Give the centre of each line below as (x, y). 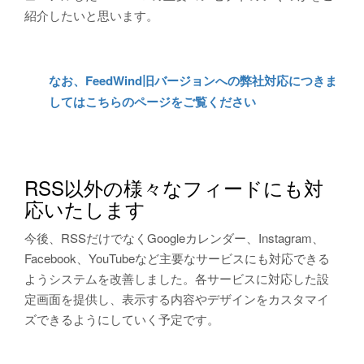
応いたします (85, 208)
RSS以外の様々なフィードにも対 (174, 187)
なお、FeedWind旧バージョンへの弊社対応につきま (193, 80)
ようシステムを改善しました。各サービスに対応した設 (177, 278)
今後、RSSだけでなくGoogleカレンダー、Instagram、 (174, 238)
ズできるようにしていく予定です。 (122, 319)
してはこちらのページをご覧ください (152, 102)
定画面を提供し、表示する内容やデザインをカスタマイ (177, 299)
